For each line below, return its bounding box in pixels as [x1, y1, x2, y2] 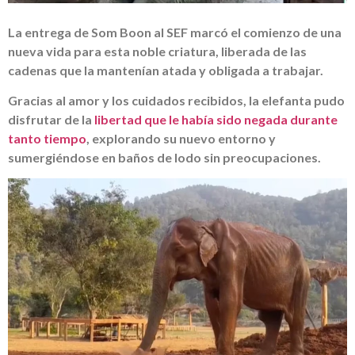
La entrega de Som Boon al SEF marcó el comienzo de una [8, 24, 342, 40]
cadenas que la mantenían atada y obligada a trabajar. [8, 62, 323, 78]
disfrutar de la [8, 112, 94, 128]
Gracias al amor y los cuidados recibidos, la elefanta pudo [8, 93, 345, 109]
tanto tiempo [8, 131, 86, 147]
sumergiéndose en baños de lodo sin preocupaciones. [8, 150, 321, 166]
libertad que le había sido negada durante [94, 112, 338, 128]
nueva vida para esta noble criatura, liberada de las [8, 43, 307, 59]
